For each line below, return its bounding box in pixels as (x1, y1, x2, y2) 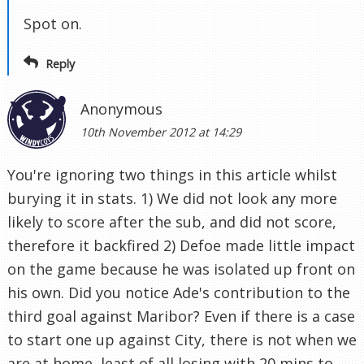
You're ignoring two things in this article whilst (7, 165, 337, 185)
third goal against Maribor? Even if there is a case (7, 306, 355, 327)
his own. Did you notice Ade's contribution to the (7, 283, 350, 303)
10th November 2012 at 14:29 (80, 124, 241, 141)
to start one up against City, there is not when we (7, 330, 357, 350)
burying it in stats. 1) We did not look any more (7, 188, 337, 209)
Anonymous (80, 99, 162, 119)
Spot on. (24, 14, 82, 34)
